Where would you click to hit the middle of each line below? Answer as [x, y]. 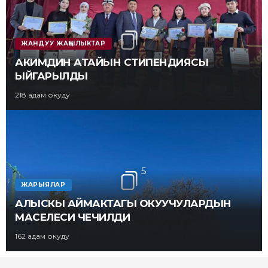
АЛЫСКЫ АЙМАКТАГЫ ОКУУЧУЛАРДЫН [123, 203]
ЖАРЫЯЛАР [43, 184]
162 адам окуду [42, 236]
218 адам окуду [42, 95]
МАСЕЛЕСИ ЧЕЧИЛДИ [72, 217]
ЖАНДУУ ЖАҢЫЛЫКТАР [63, 44]
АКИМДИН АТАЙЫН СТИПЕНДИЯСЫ [112, 63]
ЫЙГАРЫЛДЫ [51, 76]
